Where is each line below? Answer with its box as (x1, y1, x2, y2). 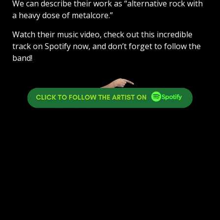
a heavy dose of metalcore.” (12, 10, 113, 21)
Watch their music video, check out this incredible (12, 29, 192, 40)
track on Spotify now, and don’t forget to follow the (12, 41, 201, 52)
